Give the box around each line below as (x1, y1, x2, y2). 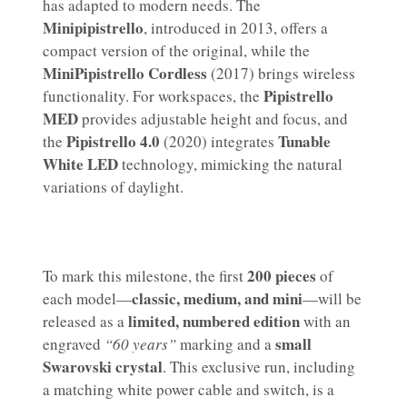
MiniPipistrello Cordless (43, 61, 207, 84)
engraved (43, 333, 104, 355)
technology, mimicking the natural (118, 153, 342, 174)
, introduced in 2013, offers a (144, 16, 328, 38)
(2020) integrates (160, 130, 278, 152)
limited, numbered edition (128, 310, 300, 333)
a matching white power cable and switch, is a (43, 379, 334, 401)
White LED (43, 152, 118, 175)
